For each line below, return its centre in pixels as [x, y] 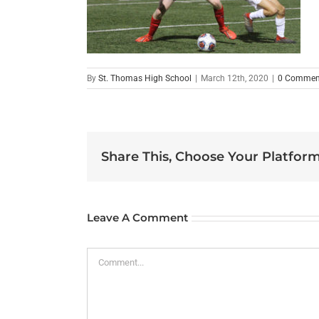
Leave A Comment [137, 218]
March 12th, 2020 [235, 79]
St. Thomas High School [145, 79]
